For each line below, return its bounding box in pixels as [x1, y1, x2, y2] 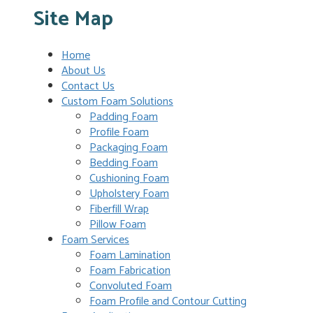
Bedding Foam [89, 154, 158, 173]
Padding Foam [89, 108, 158, 127]
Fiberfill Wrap [89, 200, 149, 219]
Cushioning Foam [89, 169, 169, 189]
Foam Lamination [89, 246, 170, 265]
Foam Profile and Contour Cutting [89, 292, 247, 312]
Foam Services [61, 231, 129, 250]
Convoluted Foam [89, 277, 172, 296]
